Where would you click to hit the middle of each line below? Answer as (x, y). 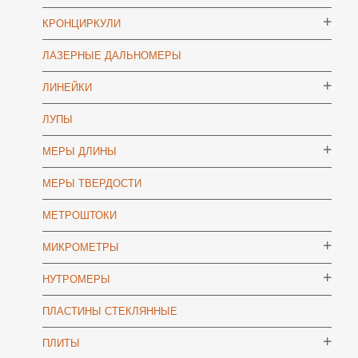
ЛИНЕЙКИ (67, 88)
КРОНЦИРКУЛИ (82, 24)
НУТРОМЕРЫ (76, 279)
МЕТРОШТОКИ (80, 215)
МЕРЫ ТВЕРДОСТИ (92, 183)
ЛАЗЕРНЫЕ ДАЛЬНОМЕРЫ (112, 56)
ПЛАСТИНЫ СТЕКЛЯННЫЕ (110, 311)
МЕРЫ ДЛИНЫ (80, 151)
